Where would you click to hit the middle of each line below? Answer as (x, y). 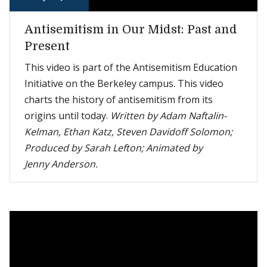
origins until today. (67, 116)
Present (47, 46)
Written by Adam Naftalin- (168, 116)
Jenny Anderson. (61, 164)
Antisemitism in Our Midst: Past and (131, 30)
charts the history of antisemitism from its (119, 100)
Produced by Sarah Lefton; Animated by (114, 148)
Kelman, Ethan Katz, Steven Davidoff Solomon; (128, 132)
